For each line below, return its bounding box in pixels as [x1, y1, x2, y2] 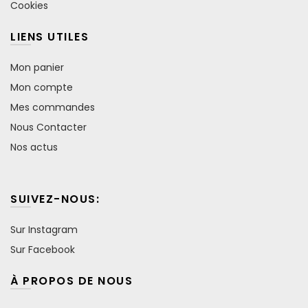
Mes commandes [10, 100, 95, 114]
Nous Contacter [10, 120, 87, 134]
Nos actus [10, 140, 58, 154]
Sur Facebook [10, 242, 75, 256]
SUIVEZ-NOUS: [10, 190, 100, 207]
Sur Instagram [10, 222, 78, 236]
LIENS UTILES [10, 28, 89, 45]
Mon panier [10, 60, 64, 74]
